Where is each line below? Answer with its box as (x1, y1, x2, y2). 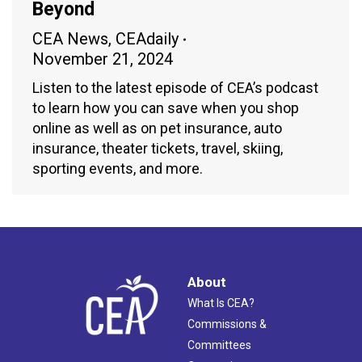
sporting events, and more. (32, 160, 203, 178)
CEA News (32, 29, 108, 49)
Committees (187, 339, 251, 352)
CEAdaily (116, 29, 179, 49)
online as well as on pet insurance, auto (32, 120, 282, 137)
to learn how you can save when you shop (32, 99, 299, 117)
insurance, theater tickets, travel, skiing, (32, 140, 283, 158)
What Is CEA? (187, 297, 255, 310)
